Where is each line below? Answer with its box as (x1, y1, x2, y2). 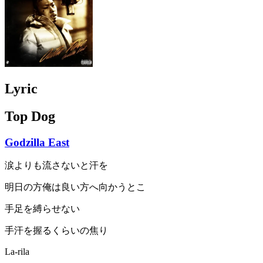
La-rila (5, 247, 29, 257)
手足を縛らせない (5, 204, 80, 214)
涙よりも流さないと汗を (5, 160, 108, 171)
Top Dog (5, 108, 55, 124)
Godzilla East (5, 136, 69, 149)
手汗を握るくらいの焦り (5, 225, 108, 236)
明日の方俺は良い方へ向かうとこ (5, 182, 146, 193)
